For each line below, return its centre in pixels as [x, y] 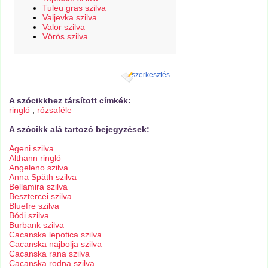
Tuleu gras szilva [74, 7]
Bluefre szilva [34, 206]
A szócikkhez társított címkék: [70, 101]
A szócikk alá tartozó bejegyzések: [80, 130]
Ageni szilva [32, 149]
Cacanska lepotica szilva [56, 235]
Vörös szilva [65, 36]
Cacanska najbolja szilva [56, 244]
